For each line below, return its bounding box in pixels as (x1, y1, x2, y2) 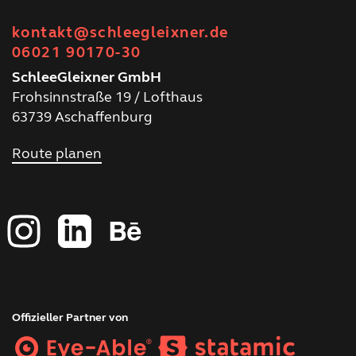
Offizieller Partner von (12, 311, 128, 325)
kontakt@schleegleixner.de (12, 22, 229, 41)
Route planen (12, 144, 102, 162)
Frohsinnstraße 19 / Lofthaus (12, 87, 203, 106)
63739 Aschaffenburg (12, 107, 153, 126)
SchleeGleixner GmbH (12, 68, 161, 86)
